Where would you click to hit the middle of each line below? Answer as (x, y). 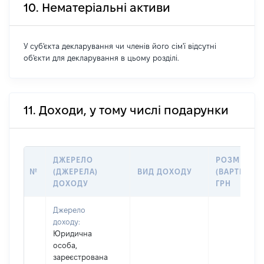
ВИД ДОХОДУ (165, 171)
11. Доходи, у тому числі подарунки (126, 110)
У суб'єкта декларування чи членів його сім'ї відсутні (120, 46)
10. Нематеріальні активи (97, 8)
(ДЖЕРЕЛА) (76, 171)
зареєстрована (80, 257)
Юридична (72, 233)
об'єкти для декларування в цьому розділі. (101, 58)
